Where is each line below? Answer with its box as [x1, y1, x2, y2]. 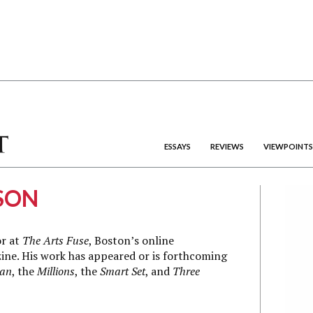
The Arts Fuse [22, 233, 89, 248]
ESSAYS [164, 142, 191, 151]
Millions [37, 263, 75, 279]
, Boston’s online [89, 233, 174, 248]
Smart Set [100, 263, 145, 279]
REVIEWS [210, 142, 244, 151]
